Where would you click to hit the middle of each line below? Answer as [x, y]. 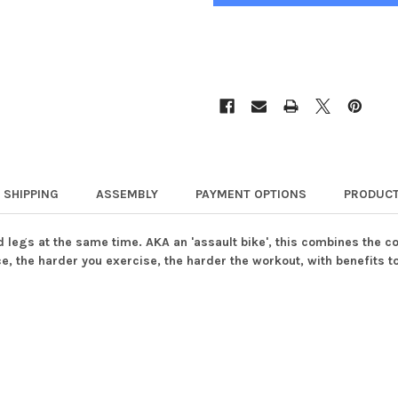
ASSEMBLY [127, 195]
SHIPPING [31, 195]
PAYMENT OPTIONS [251, 195]
